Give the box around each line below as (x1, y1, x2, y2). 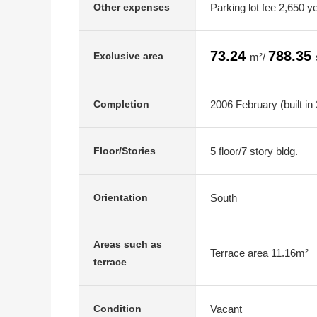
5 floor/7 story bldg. (210, 144, 298, 157)
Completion (93, 98, 149, 110)
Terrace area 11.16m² (210, 247, 309, 259)
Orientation (93, 192, 148, 203)
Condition (93, 303, 142, 314)
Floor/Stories (93, 145, 156, 156)
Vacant (210, 302, 242, 315)
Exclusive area (93, 50, 163, 62)
